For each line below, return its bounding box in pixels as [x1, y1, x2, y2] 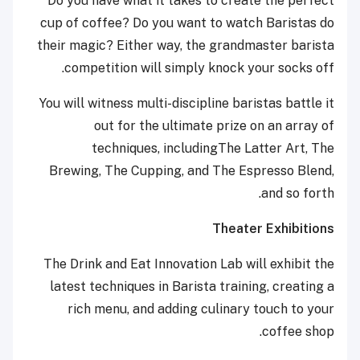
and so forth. [261, 186, 334, 202]
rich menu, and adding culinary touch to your [67, 301, 334, 317]
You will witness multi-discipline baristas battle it [39, 96, 334, 112]
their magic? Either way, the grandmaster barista [37, 38, 334, 54]
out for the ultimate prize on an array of [94, 118, 334, 134]
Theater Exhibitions [212, 221, 334, 237]
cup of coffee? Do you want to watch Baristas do [40, 15, 334, 31]
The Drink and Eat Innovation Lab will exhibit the [43, 256, 334, 272]
